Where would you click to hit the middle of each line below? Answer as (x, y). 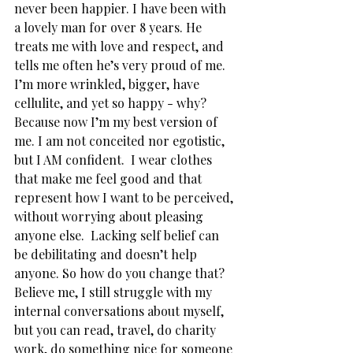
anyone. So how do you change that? (121, 273)
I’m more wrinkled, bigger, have (108, 84)
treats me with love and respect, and (121, 46)
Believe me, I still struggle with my (115, 292)
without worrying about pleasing (110, 216)
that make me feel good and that (110, 178)
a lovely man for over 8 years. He (110, 27)
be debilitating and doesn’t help (107, 254)
